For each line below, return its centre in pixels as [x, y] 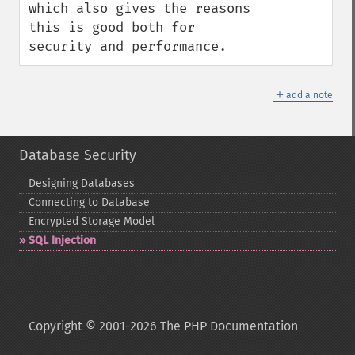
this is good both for [112, 27]
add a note [309, 95]
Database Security [78, 155]
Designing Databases [82, 183]
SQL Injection [62, 240]
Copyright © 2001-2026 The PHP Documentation [163, 326]
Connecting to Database [89, 202]
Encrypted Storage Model [92, 221]
